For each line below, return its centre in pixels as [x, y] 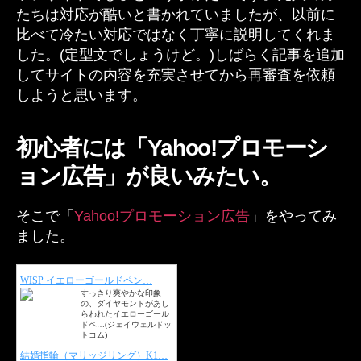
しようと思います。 [81, 95]
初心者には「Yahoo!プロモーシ [172, 147]
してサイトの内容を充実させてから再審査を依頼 [176, 75]
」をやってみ [293, 216]
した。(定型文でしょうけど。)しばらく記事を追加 [180, 54]
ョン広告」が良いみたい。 [149, 176]
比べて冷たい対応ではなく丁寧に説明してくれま [176, 34]
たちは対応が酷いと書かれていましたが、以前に [176, 14]
